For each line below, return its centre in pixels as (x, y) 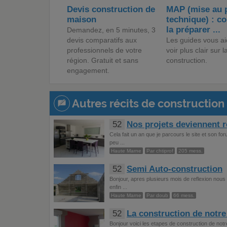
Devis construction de (111, 9)
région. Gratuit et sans (103, 60)
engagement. (88, 70)
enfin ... (118, 187)
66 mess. (184, 195)
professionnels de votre (104, 50)
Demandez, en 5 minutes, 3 (111, 30)
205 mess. (191, 151)
